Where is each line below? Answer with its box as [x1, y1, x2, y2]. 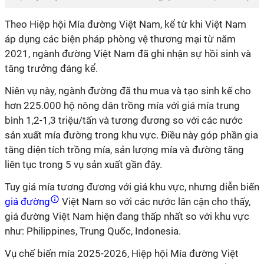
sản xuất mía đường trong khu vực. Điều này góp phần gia [5, 129, 258, 141]
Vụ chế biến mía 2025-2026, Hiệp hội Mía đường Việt [5, 247, 239, 259]
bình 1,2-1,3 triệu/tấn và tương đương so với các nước [5, 114, 243, 126]
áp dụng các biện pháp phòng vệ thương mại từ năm [5, 33, 236, 45]
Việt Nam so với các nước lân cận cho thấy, [60, 196, 250, 207]
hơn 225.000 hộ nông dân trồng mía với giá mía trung [5, 100, 240, 111]
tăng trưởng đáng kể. [5, 62, 98, 74]
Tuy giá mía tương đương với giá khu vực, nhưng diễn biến [5, 181, 259, 193]
